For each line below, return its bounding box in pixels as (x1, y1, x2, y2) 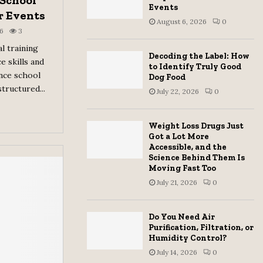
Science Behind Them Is (149, 153, 245, 163)
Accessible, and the (149, 142, 227, 153)
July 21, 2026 (157, 178, 197, 187)
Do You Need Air (149, 212, 215, 222)
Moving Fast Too (149, 163, 216, 174)
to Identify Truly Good (149, 62, 241, 72)
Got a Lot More (149, 131, 209, 142)
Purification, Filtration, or (149, 222, 254, 233)
